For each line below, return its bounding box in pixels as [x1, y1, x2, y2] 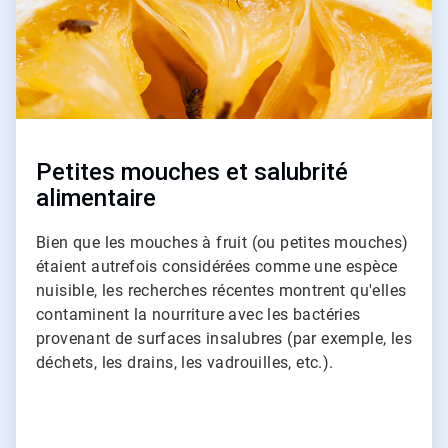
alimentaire [36, 183, 156, 212]
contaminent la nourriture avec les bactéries [36, 304, 361, 324]
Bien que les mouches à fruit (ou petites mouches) [36, 232, 409, 252]
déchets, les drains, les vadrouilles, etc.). [36, 352, 338, 372]
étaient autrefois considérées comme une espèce [36, 256, 398, 276]
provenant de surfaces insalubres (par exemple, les [36, 328, 412, 348]
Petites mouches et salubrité [36, 157, 348, 186]
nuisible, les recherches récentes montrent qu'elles [36, 280, 407, 300]
